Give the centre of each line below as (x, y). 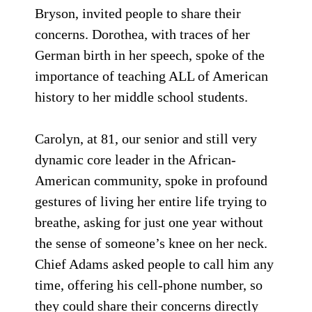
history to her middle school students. (141, 97)
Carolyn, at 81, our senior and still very (146, 139)
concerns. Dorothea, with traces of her (142, 34)
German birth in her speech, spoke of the (150, 55)
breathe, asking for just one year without (149, 222)
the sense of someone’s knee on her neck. (151, 243)
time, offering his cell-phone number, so (149, 285)
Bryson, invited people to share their (138, 13)
